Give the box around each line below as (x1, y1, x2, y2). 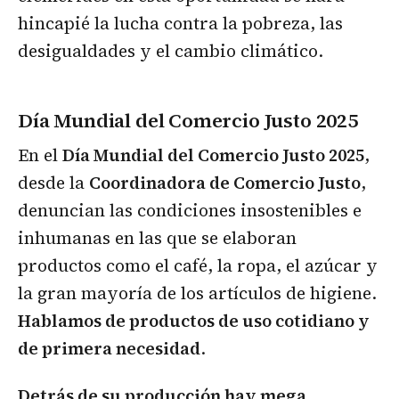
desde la (18, 170, 89, 194)
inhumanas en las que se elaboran (18, 225, 297, 249)
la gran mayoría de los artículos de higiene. (18, 281, 377, 305)
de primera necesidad (18, 336, 200, 360)
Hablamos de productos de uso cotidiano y (18, 308, 370, 332)
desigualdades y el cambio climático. (18, 39, 323, 63)
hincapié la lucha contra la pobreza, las (18, 12, 343, 36)
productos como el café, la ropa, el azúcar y (18, 253, 378, 277)
